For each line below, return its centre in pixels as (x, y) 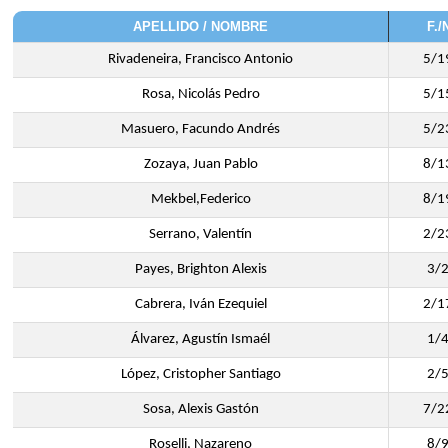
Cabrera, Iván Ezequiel (200, 304)
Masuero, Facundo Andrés (200, 129)
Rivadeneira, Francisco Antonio (200, 59)
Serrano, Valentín (200, 234)
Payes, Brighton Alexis (200, 269)
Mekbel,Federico (200, 199)
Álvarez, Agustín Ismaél (200, 339)
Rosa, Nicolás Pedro (200, 94)
